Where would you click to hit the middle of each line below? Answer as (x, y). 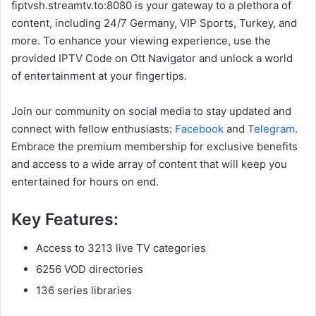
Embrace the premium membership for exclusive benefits (154, 147)
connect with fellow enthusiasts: (93, 129)
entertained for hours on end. (85, 182)
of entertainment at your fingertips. (99, 76)
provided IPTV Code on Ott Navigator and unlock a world (152, 59)
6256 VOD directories (90, 269)
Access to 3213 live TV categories (121, 248)
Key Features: (65, 220)
